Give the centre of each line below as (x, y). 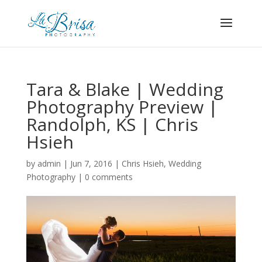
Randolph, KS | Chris (112, 124)
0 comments (108, 177)
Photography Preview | (122, 107)
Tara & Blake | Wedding (125, 89)
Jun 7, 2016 (91, 163)
